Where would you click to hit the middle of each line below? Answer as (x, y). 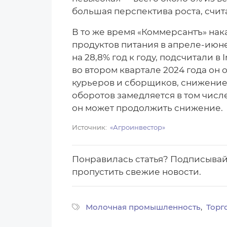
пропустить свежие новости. (137, 172)
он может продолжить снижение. (147, 108)
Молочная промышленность (143, 207)
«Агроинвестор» (138, 127)
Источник (89, 127)
